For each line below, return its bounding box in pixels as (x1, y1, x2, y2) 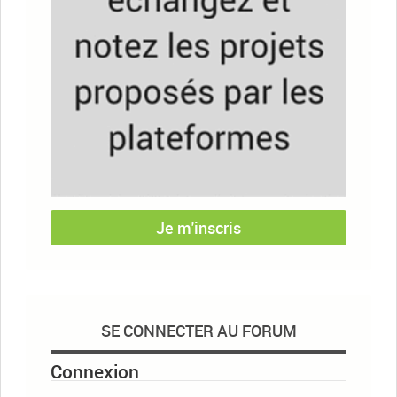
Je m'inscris (156, 216, 241, 238)
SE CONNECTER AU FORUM (100, 319, 297, 341)
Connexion (51, 359, 139, 385)
